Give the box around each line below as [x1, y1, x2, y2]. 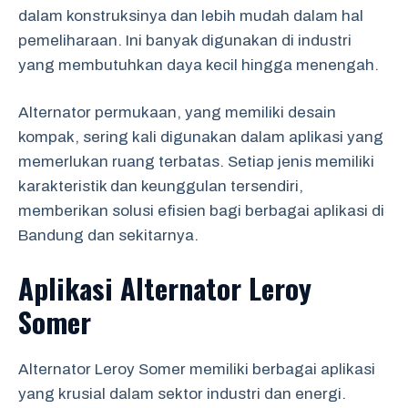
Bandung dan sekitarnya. [18, 227, 199, 244]
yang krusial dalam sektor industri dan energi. [18, 384, 346, 403]
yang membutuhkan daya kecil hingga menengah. [18, 56, 379, 74]
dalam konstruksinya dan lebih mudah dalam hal [18, 6, 363, 25]
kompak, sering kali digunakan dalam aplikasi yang [18, 128, 383, 146]
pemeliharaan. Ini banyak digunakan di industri [18, 31, 352, 49]
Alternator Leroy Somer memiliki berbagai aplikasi [18, 360, 375, 378]
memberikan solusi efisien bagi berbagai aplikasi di [18, 202, 384, 219]
